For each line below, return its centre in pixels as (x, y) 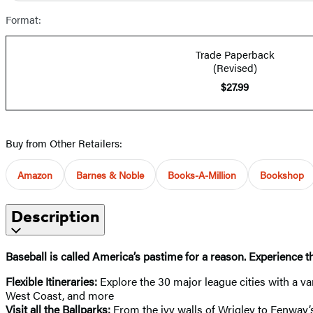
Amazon (35, 174)
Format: (23, 19)
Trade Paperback (235, 54)
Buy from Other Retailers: (64, 143)
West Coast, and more (60, 295)
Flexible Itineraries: (51, 281)
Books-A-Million (202, 174)
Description (55, 216)
